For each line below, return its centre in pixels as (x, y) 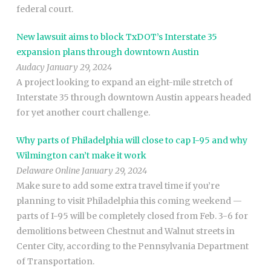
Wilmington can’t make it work (81, 156)
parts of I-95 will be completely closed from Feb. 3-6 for (132, 216)
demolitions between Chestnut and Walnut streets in (125, 231)
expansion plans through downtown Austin (107, 52)
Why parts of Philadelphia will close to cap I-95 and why (132, 141)
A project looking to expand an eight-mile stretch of (124, 83)
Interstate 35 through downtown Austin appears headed (133, 98)
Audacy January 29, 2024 (64, 67)
